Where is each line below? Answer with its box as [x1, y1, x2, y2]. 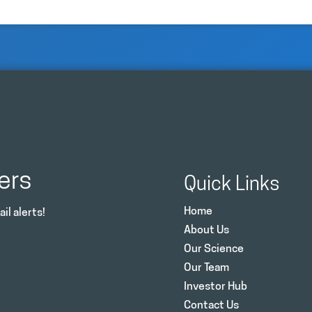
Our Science [184, 243, 244, 255]
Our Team [184, 262, 229, 274]
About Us [184, 224, 229, 236]
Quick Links [184, 175, 280, 195]
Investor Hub [184, 281, 247, 292]
